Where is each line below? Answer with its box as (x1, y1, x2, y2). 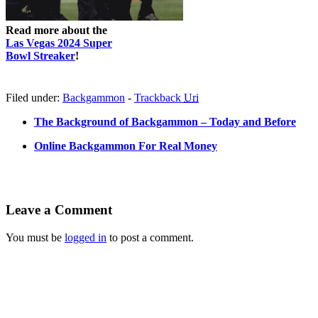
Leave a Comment (6, 202, 112, 218)
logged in (65, 231, 106, 244)
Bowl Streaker (6, 49, 75, 62)
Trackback (134, 91, 184, 104)
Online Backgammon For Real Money (34, 139, 217, 152)
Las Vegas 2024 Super (6, 36, 112, 49)
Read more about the (6, 23, 107, 36)
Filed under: (6, 91, 62, 104)
